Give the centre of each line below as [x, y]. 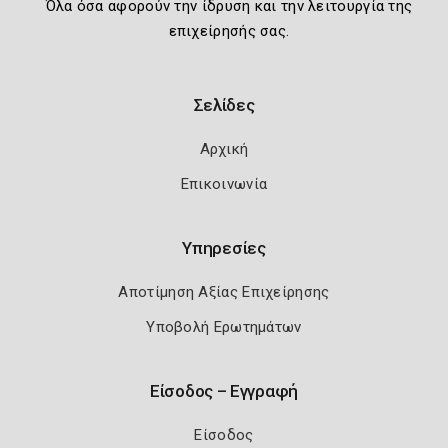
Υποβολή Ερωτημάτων [224, 327]
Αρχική [224, 149]
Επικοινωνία [224, 184]
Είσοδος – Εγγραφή [224, 391]
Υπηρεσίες [224, 248]
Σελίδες [224, 105]
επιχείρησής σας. [229, 31]
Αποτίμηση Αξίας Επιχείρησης [224, 292]
